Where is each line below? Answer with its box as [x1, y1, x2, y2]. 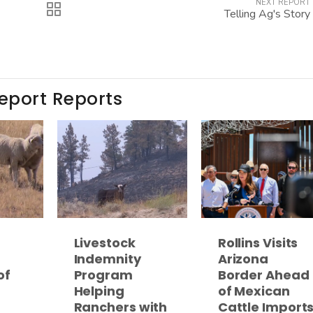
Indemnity [73, 249, 141, 268]
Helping [73, 282, 124, 300]
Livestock [73, 233, 136, 252]
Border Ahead [217, 265, 310, 284]
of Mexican [217, 282, 290, 300]
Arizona [217, 249, 269, 268]
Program [73, 265, 133, 284]
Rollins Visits [217, 233, 298, 252]
